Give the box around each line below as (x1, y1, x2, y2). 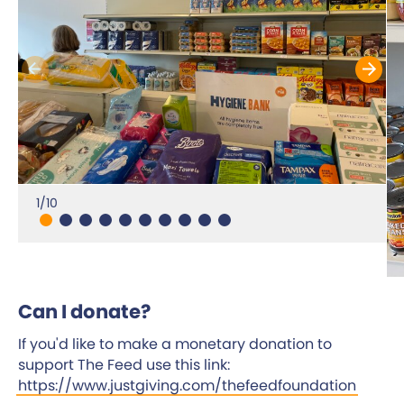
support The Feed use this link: (18, 353, 230, 375)
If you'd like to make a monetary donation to (18, 333, 332, 354)
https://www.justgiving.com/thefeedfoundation (18, 374, 356, 396)
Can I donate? (18, 298, 151, 325)
